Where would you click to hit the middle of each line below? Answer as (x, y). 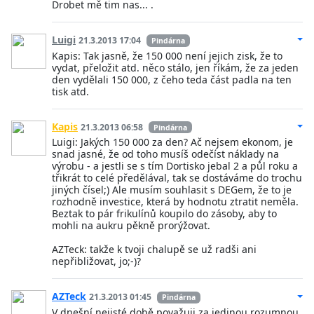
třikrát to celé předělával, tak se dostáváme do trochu (177, 178)
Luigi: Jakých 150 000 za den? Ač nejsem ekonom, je (172, 142)
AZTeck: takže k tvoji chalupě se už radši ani (154, 250)
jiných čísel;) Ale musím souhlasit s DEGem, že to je (172, 190)
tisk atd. (70, 91)
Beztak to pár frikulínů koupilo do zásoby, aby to (164, 214)
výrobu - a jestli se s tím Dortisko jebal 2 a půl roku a (175, 166)
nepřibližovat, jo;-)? (96, 261)
